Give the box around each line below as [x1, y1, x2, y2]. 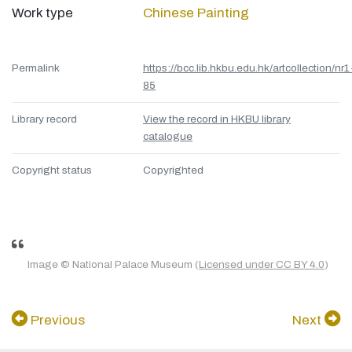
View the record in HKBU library [143, 113, 291, 126]
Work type [12, 5, 73, 21]
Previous [27, 313, 85, 328]
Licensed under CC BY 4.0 [199, 258, 324, 271]
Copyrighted [143, 164, 203, 177]
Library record [12, 113, 77, 126]
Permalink [12, 62, 60, 75]
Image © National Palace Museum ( [27, 258, 199, 271]
